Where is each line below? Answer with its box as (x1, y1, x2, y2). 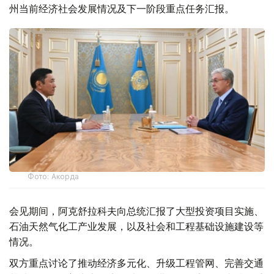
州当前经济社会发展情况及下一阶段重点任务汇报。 (9, 2, 234, 15)
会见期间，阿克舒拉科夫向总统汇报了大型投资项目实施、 (9, 205, 264, 218)
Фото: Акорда (28, 172, 80, 182)
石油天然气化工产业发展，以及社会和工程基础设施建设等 (9, 220, 264, 233)
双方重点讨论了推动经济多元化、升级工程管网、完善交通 (9, 257, 264, 270)
